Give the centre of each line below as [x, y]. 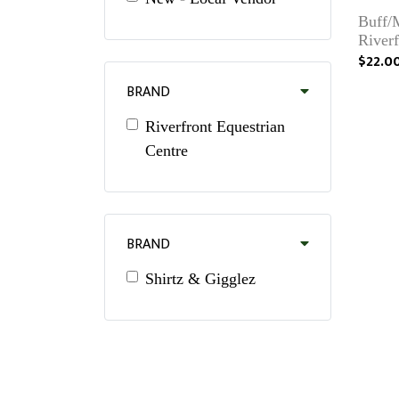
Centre [167, 150]
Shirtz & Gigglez [200, 278]
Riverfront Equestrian [215, 126]
